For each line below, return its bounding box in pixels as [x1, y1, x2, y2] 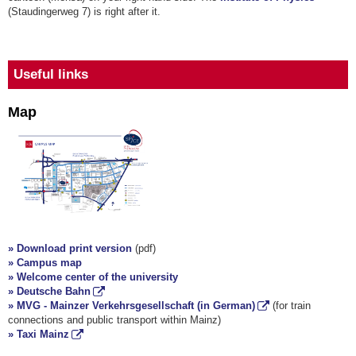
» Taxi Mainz [8, 327, 69, 340]
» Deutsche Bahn [8, 284, 91, 297]
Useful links [13, 67, 88, 83]
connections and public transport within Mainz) [8, 313, 221, 326]
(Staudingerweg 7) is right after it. [8, 6, 161, 18]
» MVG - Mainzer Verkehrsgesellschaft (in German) [8, 299, 255, 311]
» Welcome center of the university [8, 270, 178, 283]
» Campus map [8, 256, 82, 269]
